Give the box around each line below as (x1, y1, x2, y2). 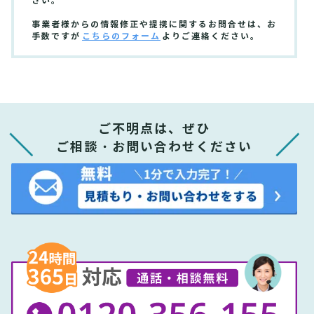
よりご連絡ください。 (162, 31, 260, 42)
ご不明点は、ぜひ (97, 121, 210, 137)
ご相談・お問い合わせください (55, 139, 252, 156)
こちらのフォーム (82, 31, 161, 42)
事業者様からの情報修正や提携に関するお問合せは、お (32, 19, 277, 30)
